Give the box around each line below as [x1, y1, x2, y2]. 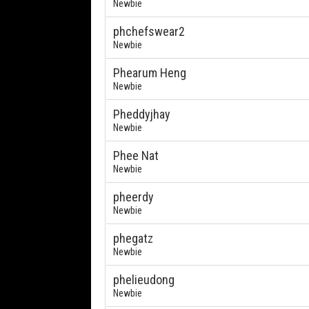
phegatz [113, 231, 153, 246]
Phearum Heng [113, 66, 186, 80]
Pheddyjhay [113, 107, 170, 121]
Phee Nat [113, 148, 159, 163]
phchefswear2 [113, 24, 185, 39]
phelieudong [113, 272, 175, 287]
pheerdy [113, 190, 154, 204]
